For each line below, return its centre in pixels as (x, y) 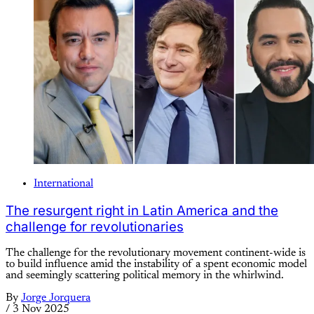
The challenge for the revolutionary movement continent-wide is (156, 253)
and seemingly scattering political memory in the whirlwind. (145, 276)
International (63, 183)
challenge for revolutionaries (95, 226)
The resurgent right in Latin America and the (142, 210)
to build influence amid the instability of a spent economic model (156, 265)
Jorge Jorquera (56, 298)
